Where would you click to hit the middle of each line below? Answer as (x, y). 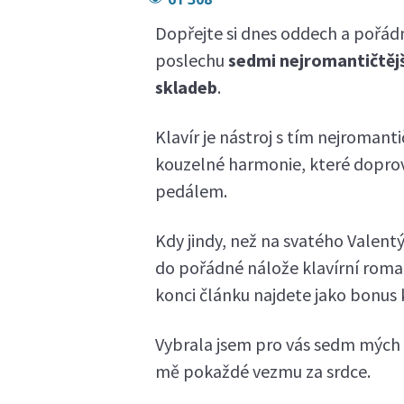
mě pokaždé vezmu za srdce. (263, 371)
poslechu (192, 60)
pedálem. (193, 191)
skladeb (186, 87)
